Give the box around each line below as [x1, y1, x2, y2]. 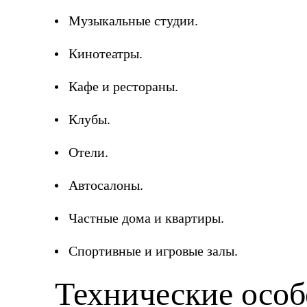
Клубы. [69, 112, 110, 127]
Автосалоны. [69, 177, 143, 193]
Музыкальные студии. [69, 13, 198, 28]
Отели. [69, 145, 108, 160]
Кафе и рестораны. [69, 79, 178, 94]
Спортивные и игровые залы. [69, 243, 238, 258]
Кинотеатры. [69, 46, 143, 61]
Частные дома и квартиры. [69, 210, 224, 225]
